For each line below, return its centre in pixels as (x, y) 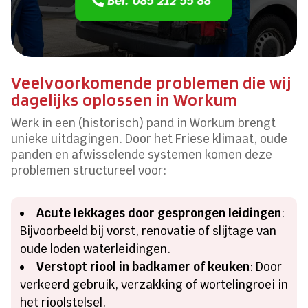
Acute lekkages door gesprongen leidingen (159, 213)
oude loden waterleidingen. (96, 249)
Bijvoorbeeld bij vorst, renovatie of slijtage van (148, 231)
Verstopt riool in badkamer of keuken (143, 267)
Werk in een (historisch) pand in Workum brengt (144, 123)
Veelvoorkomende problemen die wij (152, 83)
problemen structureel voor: (89, 171)
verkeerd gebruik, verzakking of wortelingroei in (154, 285)
